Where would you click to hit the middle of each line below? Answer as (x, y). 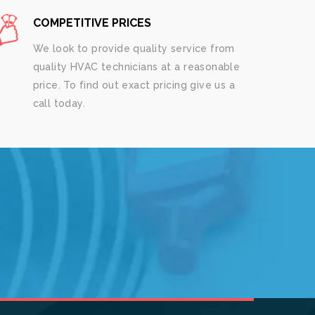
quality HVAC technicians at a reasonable (136, 67)
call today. (59, 103)
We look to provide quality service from (134, 49)
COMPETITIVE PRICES (92, 23)
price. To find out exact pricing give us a (134, 85)
